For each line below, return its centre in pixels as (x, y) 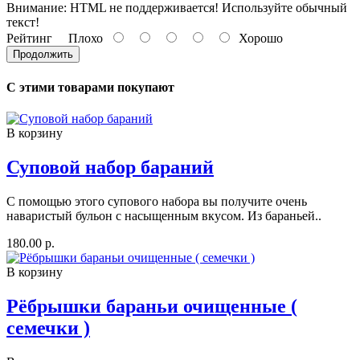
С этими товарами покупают (90, 87)
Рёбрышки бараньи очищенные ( (152, 306)
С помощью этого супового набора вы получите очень (157, 201)
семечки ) (48, 327)
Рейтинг (29, 39)
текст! (23, 22)
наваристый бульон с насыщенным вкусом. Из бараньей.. (164, 215)
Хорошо (258, 39)
